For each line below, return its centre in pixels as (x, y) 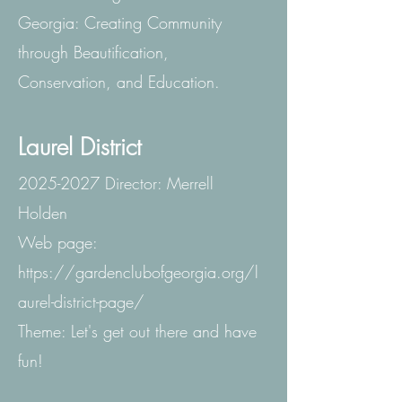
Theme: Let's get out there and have (137, 331)
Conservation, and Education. (119, 81)
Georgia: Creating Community (120, 22)
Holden (43, 212)
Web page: (57, 242)
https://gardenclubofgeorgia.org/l (138, 271)
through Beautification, (93, 52)
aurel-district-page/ (81, 301)
